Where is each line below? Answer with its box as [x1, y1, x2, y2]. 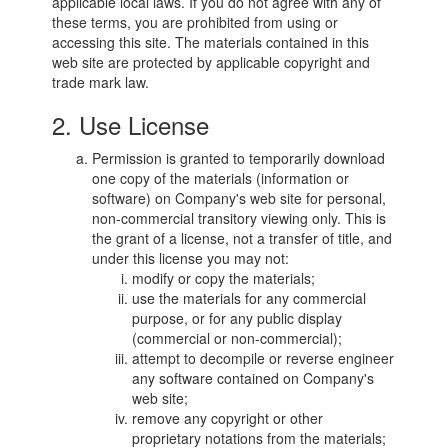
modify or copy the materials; [132, 268, 316, 288]
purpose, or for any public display [132, 308, 343, 328]
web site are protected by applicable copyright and [52, 52, 371, 72]
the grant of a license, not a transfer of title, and [92, 228, 393, 248]
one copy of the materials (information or [92, 168, 350, 188]
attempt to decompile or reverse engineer [132, 348, 395, 368]
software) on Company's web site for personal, [92, 188, 387, 208]
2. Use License [52, 107, 210, 142]
